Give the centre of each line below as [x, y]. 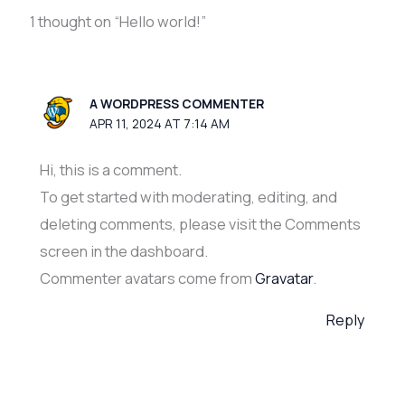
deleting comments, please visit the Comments [200, 224]
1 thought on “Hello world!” [118, 22]
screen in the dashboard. [123, 251]
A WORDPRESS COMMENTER [177, 103]
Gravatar [283, 278]
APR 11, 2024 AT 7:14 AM [160, 123]
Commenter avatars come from [147, 278]
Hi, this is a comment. [110, 170]
